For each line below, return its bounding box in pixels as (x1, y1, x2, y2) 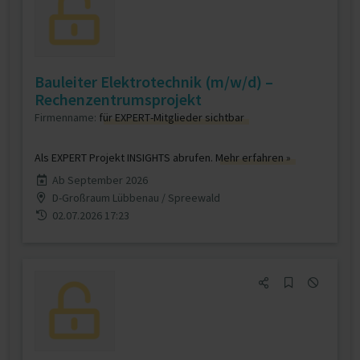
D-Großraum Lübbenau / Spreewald (51, 190, 220, 205)
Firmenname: (35, 110, 99, 125)
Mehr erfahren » (215, 150, 291, 165)
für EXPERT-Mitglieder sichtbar (99, 110, 244, 125)
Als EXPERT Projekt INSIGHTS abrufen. (35, 150, 215, 165)
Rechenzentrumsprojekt (35, 89, 202, 109)
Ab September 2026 (51, 173, 148, 187)
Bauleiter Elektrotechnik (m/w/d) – (35, 72, 273, 92)
